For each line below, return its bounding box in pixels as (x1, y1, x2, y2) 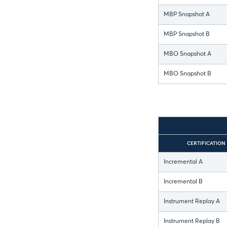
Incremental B (164, 179, 203, 185)
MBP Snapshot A (164, 12, 210, 18)
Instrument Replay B (164, 218, 220, 225)
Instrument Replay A (164, 199, 220, 205)
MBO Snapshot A (164, 51, 211, 58)
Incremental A (164, 159, 203, 166)
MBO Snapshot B (164, 71, 211, 78)
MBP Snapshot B (164, 31, 210, 38)
